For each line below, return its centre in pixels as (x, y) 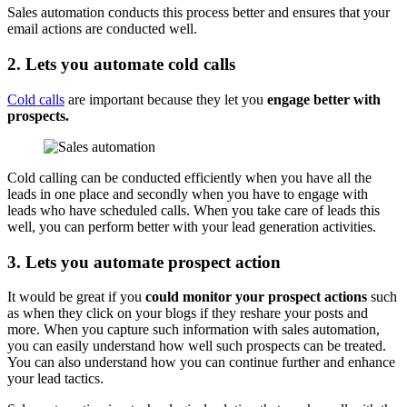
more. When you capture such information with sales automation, (194, 330)
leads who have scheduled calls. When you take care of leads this (194, 210)
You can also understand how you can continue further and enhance (201, 362)
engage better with (324, 99)
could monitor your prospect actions (256, 297)
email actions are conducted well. (102, 29)
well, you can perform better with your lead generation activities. (194, 226)
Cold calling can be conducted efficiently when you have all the (189, 177)
